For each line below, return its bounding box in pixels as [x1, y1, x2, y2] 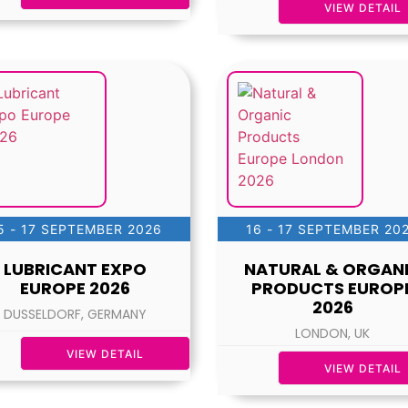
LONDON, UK [295, 324, 371, 343]
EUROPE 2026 [20, 277, 131, 301]
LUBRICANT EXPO [4, 258, 148, 281]
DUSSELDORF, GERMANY [4, 305, 148, 324]
